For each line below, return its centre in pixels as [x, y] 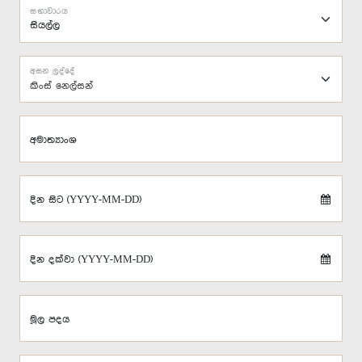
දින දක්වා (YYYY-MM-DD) [91, 260]
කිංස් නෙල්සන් [61, 86]
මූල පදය [50, 320]
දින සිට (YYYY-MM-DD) [86, 200]
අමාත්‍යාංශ [53, 140]
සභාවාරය [49, 11]
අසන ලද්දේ [53, 71]
